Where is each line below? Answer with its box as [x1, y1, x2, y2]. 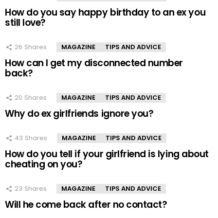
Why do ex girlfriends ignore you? [5, 107, 154, 121]
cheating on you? [5, 158, 83, 171]
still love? [5, 16, 46, 30]
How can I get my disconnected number [5, 56, 183, 70]
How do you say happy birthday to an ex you [5, 6, 206, 19]
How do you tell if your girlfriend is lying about [5, 147, 209, 161]
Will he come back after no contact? [5, 198, 167, 212]
